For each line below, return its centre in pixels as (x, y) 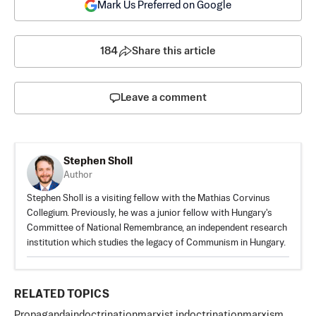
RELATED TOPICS (62, 294)
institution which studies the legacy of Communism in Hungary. (156, 243)
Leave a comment (164, 97)
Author (78, 175)
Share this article (174, 51)
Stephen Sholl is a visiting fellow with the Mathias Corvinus (148, 198)
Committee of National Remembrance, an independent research (157, 228)
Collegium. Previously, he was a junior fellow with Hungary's (150, 213)
